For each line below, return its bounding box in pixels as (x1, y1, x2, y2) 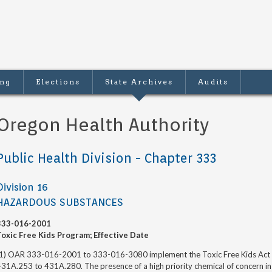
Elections (36, 77, 80, 86)
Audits (198, 77, 228, 86)
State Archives (105, 77, 173, 86)
